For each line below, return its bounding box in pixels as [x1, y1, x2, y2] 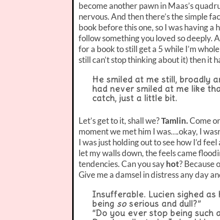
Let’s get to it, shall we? [79, 115, 161, 126]
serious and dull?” [127, 198, 202, 209]
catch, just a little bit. [92, 92, 178, 104]
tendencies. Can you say [79, 158, 166, 169]
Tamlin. [161, 115, 188, 126]
